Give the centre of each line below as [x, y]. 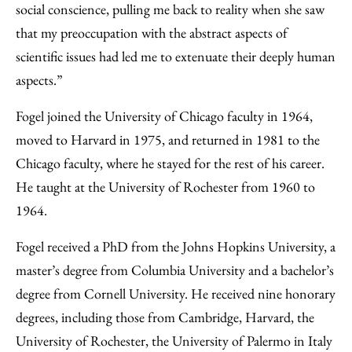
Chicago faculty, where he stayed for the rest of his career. [170, 163]
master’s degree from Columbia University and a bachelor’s [175, 270]
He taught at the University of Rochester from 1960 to [165, 187]
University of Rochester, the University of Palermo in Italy [174, 341]
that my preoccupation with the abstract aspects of [152, 33]
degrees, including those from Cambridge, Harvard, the [165, 317]
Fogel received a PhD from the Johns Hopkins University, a [176, 246]
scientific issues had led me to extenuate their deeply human [176, 56]
